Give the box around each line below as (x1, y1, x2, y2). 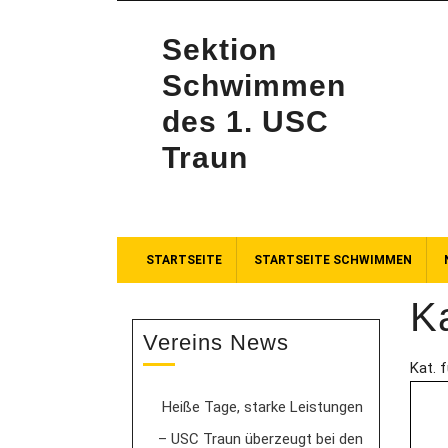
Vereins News (143, 330, 289, 355)
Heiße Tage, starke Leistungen (162, 398, 364, 416)
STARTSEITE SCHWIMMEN (254, 253, 412, 267)
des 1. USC (162, 105, 329, 138)
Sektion (162, 33, 277, 66)
